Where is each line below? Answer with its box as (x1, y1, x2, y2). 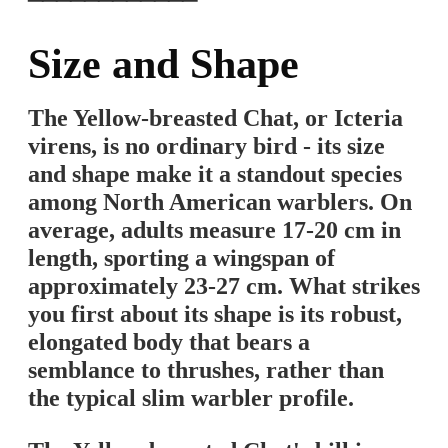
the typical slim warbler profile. (28, 385, 354, 411)
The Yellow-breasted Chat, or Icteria (28, 105, 403, 131)
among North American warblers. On (28, 189, 412, 215)
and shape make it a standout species (28, 161, 402, 187)
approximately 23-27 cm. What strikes (28, 273, 420, 299)
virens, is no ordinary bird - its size (28, 133, 385, 159)
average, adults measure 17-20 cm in (28, 217, 401, 243)
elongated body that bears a (28, 329, 310, 355)
